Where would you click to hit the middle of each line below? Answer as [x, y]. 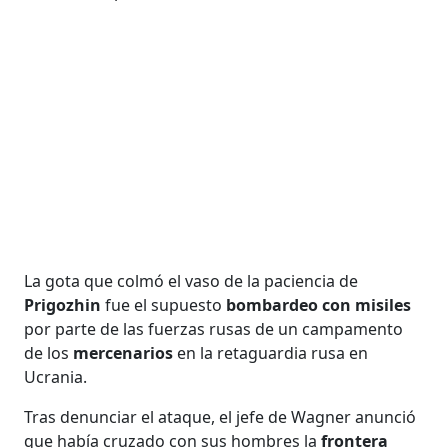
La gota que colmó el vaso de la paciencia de [191, 280]
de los [49, 352]
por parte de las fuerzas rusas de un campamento [214, 328]
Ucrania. [56, 376]
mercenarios [125, 352]
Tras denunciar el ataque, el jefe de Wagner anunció [220, 416]
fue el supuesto [166, 304]
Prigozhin [65, 304]
